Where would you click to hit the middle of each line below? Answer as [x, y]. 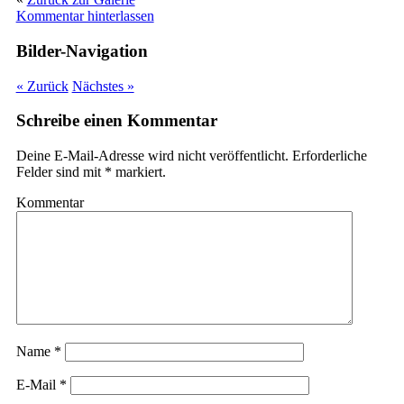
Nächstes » [103, 86]
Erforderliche [327, 156]
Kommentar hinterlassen [85, 16]
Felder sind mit [60, 172]
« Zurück [42, 86]
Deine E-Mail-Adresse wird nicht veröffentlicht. [152, 156]
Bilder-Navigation [82, 50]
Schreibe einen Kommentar [116, 121]
